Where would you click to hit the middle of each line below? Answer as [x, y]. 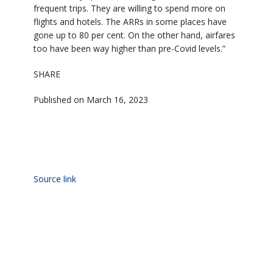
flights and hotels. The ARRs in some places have [130, 22]
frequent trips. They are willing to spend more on [129, 9]
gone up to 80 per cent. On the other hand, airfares [134, 35]
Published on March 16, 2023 [91, 100]
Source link [55, 179]
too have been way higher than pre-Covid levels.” [129, 49]
